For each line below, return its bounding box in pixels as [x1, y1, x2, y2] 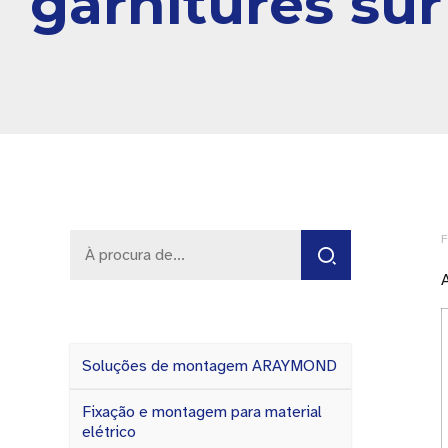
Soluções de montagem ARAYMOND [82, 356, 337, 376]
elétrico [82, 422, 136, 442]
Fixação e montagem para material [82, 402, 322, 422]
